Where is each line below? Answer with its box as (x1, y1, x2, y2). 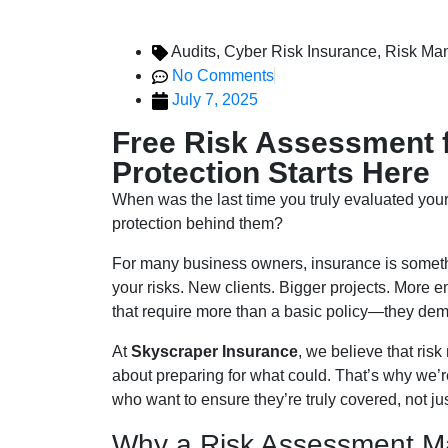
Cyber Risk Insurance (224, 43, 377, 60)
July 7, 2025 (172, 91, 258, 108)
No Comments (172, 67, 274, 84)
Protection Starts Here (112, 156, 430, 189)
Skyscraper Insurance (131, 343, 298, 360)
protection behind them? (112, 215, 283, 232)
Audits (171, 43, 216, 60)
